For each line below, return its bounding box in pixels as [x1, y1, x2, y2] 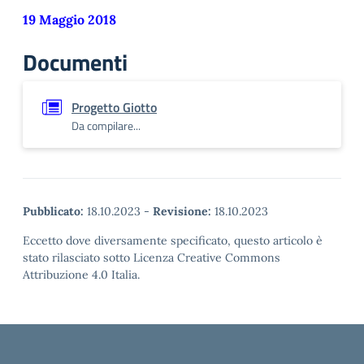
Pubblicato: [23, 204, 84, 219]
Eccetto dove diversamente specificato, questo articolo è [23, 233, 323, 248]
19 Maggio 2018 [23, 11, 116, 28]
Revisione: [153, 204, 211, 219]
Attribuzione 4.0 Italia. [23, 267, 140, 282]
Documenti [23, 45, 128, 80]
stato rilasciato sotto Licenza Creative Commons [23, 250, 280, 265]
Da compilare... [71, 117, 141, 134]
